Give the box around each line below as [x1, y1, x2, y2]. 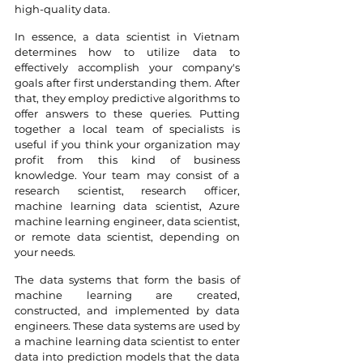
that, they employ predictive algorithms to [15, 92, 240, 105]
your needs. [15, 246, 75, 258]
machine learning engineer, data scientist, [15, 215, 240, 228]
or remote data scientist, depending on [15, 230, 240, 243]
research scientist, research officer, [15, 184, 240, 197]
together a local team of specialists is [15, 122, 240, 135]
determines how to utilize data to [15, 45, 240, 58]
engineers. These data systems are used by [15, 319, 240, 332]
